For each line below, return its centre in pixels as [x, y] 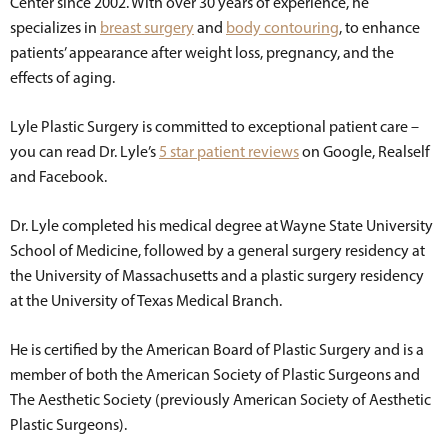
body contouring [282, 27]
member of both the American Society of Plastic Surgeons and [215, 374]
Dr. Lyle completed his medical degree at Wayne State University [221, 225]
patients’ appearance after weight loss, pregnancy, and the [202, 52]
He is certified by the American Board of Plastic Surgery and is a [217, 349]
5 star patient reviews [229, 151]
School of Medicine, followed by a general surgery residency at [217, 250]
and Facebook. [58, 176]
